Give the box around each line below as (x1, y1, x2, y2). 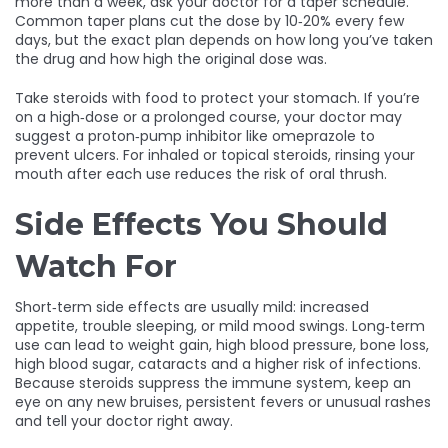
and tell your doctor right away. (15, 411, 233, 431)
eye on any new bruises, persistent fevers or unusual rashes (15, 392, 431, 412)
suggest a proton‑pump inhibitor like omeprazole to (15, 126, 375, 146)
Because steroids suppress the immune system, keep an (15, 373, 411, 393)
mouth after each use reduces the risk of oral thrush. (15, 164, 387, 184)
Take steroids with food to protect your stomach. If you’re (15, 88, 420, 108)
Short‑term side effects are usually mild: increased (15, 297, 369, 317)
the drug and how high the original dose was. (15, 49, 327, 69)
